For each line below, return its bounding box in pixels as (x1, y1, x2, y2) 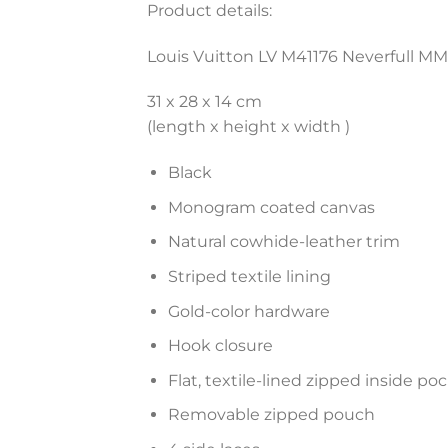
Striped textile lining (167, 267, 331, 287)
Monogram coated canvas (167, 197, 375, 217)
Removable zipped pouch (167, 405, 375, 425)
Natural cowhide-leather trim (167, 232, 400, 252)
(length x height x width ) (147, 117, 350, 137)
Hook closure (167, 336, 273, 356)
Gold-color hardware (167, 301, 330, 321)
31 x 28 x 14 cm (147, 92, 262, 112)
